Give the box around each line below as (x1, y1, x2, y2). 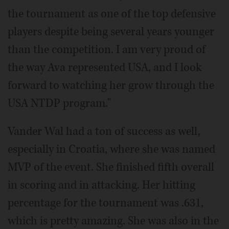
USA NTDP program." (8, 95, 111, 111)
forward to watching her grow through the (8, 77, 214, 93)
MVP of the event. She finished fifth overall (8, 159, 214, 175)
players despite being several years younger (8, 24, 214, 39)
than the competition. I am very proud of (8, 41, 205, 57)
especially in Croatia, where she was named (8, 141, 215, 157)
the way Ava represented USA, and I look (8, 59, 202, 75)
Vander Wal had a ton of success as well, (8, 123, 200, 139)
